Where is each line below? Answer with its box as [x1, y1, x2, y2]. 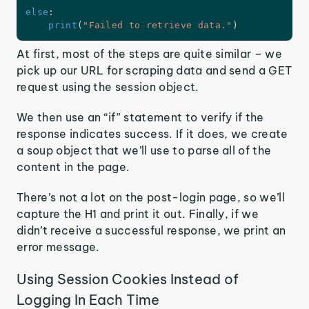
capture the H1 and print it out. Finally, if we [17, 206, 259, 221]
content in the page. [17, 159, 130, 174]
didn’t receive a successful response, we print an [17, 223, 286, 237]
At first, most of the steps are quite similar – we [17, 46, 283, 61]
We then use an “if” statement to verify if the [17, 110, 264, 124]
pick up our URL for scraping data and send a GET [17, 63, 292, 77]
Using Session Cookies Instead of [17, 270, 239, 288]
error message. [17, 239, 100, 254]
